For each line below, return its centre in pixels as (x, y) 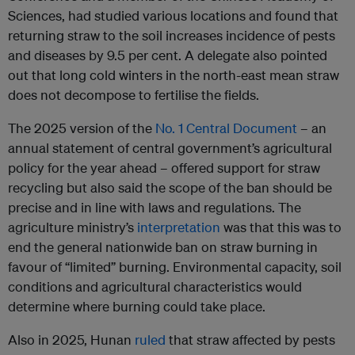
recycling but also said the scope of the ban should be (170, 188)
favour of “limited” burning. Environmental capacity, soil (175, 267)
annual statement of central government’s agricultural (170, 148)
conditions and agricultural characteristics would (155, 287)
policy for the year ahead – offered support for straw (164, 168)
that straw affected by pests (250, 340)
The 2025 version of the (82, 128)
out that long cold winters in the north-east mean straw (174, 75)
